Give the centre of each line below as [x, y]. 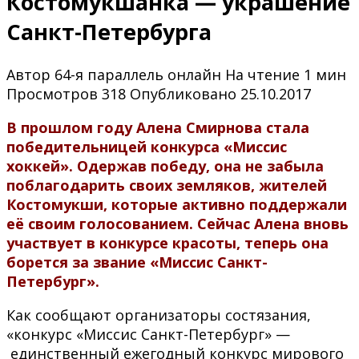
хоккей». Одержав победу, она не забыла [165, 165]
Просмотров [52, 93]
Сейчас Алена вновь [273, 223]
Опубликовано [183, 93]
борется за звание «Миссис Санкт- [137, 262]
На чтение [262, 74]
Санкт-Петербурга [109, 32]
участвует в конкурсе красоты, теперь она [167, 242]
